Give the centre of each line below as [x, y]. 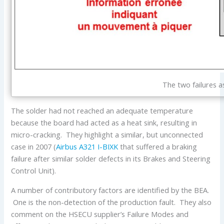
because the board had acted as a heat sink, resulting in [104, 122]
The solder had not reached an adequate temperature [102, 110]
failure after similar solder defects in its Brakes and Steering [111, 158]
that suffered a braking [158, 146]
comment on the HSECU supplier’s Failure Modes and [100, 214]
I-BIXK [108, 146]
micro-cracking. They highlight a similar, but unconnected [107, 134]
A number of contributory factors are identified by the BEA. [110, 190]
